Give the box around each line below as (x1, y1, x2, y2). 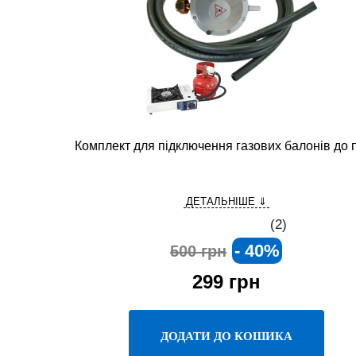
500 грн (170, 242, 227, 260)
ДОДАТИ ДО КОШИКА (160, 329, 292, 342)
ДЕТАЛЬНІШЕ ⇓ (185, 195, 267, 207)
